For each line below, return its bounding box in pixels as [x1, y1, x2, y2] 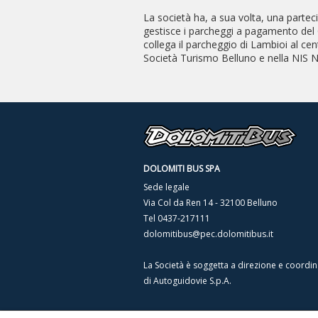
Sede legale [143, 181, 190, 193]
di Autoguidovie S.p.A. [143, 275, 231, 287]
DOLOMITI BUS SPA [143, 163, 220, 175]
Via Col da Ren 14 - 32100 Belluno [143, 197, 278, 209]
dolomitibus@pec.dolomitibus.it [143, 228, 273, 240]
